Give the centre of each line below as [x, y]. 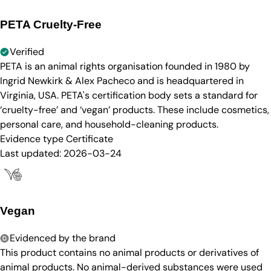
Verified [27, 51]
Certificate [90, 139]
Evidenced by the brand [63, 238]
